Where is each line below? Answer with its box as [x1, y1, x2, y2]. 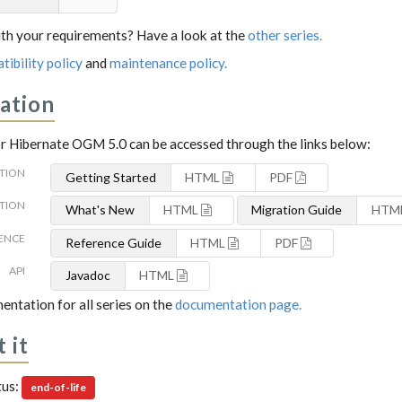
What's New [65, 202, 135, 218]
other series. [248, 26, 323, 43]
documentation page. [175, 295, 302, 312]
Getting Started [65, 169, 156, 185]
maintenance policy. [109, 54, 228, 71]
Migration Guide [251, 202, 343, 218]
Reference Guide [65, 234, 162, 250]
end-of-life [31, 380, 87, 394]
